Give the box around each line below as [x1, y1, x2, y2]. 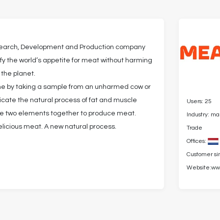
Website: [187, 165, 211, 171]
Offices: [187, 138, 208, 145]
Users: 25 [187, 98, 212, 105]
